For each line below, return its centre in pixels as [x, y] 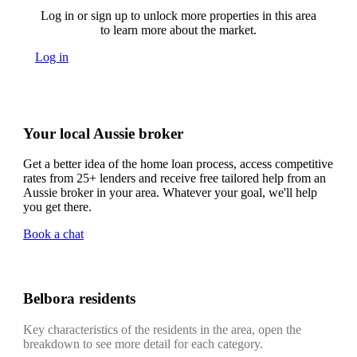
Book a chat [53, 234]
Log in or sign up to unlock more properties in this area [178, 16]
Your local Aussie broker [103, 133]
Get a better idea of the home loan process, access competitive [178, 164]
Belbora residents [79, 299]
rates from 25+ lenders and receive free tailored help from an [175, 178]
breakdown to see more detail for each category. [143, 343]
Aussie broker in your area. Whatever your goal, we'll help [170, 193]
